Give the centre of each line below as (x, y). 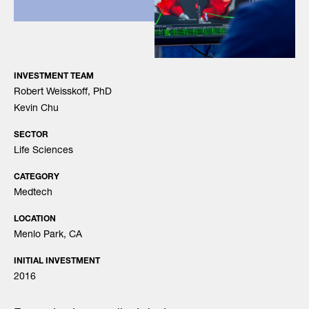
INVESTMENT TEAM (54, 77)
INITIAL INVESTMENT (57, 261)
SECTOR (31, 135)
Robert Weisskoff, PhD (63, 92)
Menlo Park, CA (48, 235)
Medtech (33, 193)
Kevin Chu (36, 109)
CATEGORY (37, 177)
